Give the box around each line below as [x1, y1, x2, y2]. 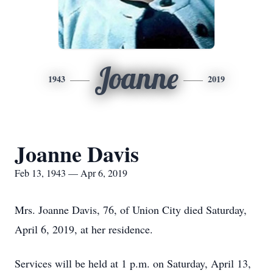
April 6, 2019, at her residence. [15, 222, 153, 236]
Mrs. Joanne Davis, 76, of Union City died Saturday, [15, 202, 247, 217]
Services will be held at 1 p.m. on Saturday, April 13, [15, 256, 251, 271]
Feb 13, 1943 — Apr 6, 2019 [15, 166, 127, 179]
